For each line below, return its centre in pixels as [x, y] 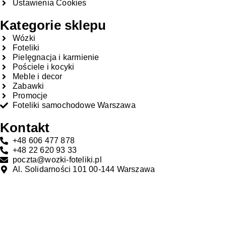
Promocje [30, 96]
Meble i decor [38, 77]
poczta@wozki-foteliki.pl [57, 160]
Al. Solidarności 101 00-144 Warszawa [84, 169]
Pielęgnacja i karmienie [56, 58]
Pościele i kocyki [44, 67]
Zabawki [29, 86]
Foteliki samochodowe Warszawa [74, 105]
